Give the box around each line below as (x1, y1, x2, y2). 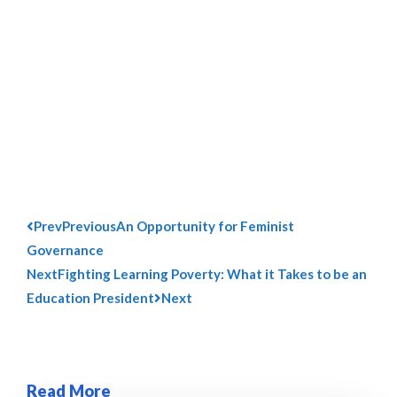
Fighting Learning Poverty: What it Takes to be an (58, 266, 367, 283)
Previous (62, 218, 116, 235)
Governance (27, 242, 104, 259)
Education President (27, 290, 154, 307)
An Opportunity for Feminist (116, 218, 294, 235)
